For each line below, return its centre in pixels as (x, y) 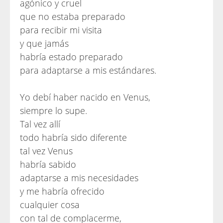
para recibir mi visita (61, 30)
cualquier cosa (50, 205)
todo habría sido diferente (73, 137)
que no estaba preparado (73, 16)
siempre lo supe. (54, 111)
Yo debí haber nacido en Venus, (85, 97)
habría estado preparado (71, 57)
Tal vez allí (40, 124)
